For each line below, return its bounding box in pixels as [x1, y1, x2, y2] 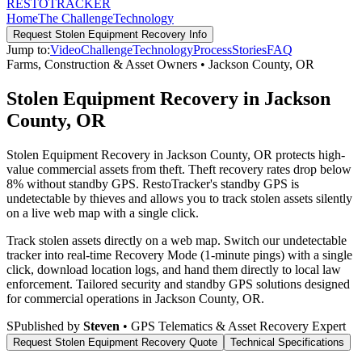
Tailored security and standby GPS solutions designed [73, 276, 350, 291]
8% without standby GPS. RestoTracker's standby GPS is [6, 176, 299, 191]
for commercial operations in [6, 291, 155, 305]
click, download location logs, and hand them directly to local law [6, 262, 341, 276]
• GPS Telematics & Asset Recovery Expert [120, 318, 346, 333]
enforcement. [6, 276, 73, 291]
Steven [83, 318, 120, 333]
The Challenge [38, 11, 113, 25]
